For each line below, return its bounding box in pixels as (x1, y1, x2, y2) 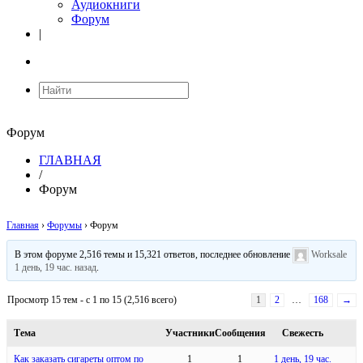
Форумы (47, 219, 82, 231)
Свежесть (281, 327, 323, 339)
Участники (164, 327, 215, 339)
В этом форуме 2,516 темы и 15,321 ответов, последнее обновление (15, 248, 293, 260)
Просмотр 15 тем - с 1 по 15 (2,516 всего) (7, 293, 177, 305)
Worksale (311, 248, 348, 260)
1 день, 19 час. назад (15, 261, 97, 273)
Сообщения (215, 327, 267, 339)
